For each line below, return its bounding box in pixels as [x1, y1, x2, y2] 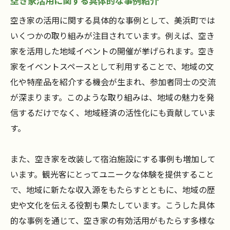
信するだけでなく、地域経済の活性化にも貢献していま [10, 106, 216, 119]
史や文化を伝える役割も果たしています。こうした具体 [10, 199, 215, 212]
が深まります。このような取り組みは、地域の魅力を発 [10, 91, 215, 104]
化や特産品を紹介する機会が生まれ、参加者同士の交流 [10, 75, 216, 88]
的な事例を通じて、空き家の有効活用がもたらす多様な [10, 214, 215, 227]
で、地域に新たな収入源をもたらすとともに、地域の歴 [10, 183, 215, 196]
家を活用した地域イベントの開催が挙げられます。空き [10, 45, 215, 57]
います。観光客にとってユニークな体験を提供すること [10, 168, 214, 181]
